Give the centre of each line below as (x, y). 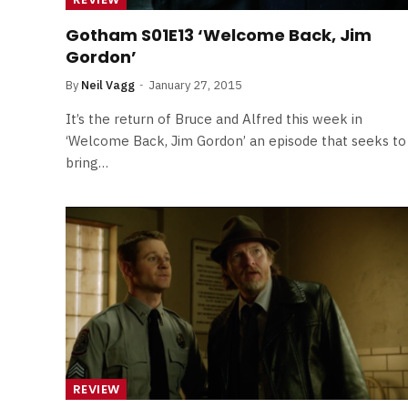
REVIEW (97, 389)
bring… (87, 163)
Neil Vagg (108, 85)
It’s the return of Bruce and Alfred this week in (214, 119)
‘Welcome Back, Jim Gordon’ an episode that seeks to (236, 141)
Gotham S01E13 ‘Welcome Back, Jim (219, 35)
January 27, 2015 (195, 85)
